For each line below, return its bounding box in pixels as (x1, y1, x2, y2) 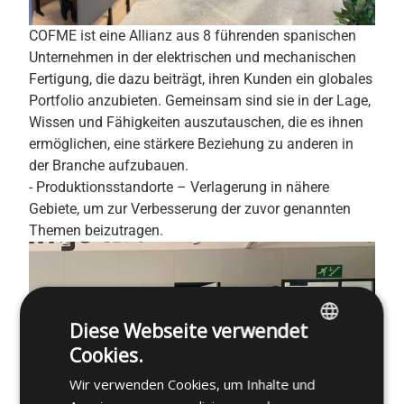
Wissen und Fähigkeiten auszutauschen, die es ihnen (29, 114, 363, 132)
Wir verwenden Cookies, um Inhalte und (69, 375, 316, 393)
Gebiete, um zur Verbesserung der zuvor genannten (29, 200, 351, 218)
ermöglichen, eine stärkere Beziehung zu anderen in (29, 135, 353, 153)
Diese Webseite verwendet (69, 318, 308, 344)
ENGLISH (305, 351, 347, 364)
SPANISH (305, 381, 346, 395)
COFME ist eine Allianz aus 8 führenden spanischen (29, 27, 356, 45)
